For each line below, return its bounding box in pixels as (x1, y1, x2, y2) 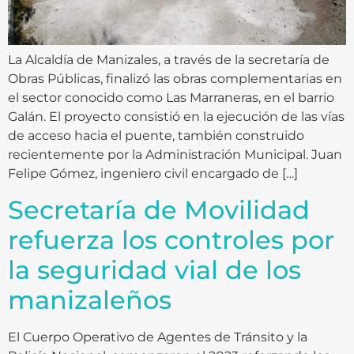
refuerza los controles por (8, 224, 334, 255)
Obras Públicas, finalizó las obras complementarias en (8, 71, 342, 87)
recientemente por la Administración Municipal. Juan (8, 147, 342, 163)
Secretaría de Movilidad (8, 194, 310, 225)
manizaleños (8, 284, 171, 315)
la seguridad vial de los (8, 254, 301, 285)
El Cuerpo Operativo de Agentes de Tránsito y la (8, 329, 307, 345)
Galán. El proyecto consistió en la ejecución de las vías (8, 109, 345, 125)
